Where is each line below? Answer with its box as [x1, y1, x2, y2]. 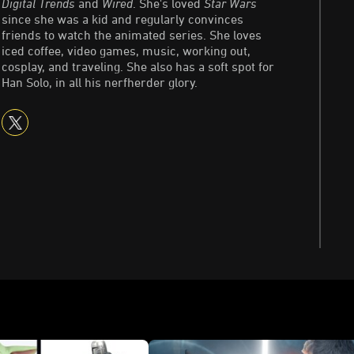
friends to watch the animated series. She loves [2, 28, 262, 42]
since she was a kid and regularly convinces [2, 12, 243, 26]
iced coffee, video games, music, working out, [2, 43, 250, 58]
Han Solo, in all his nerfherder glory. [2, 75, 198, 89]
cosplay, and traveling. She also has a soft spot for [2, 59, 274, 73]
